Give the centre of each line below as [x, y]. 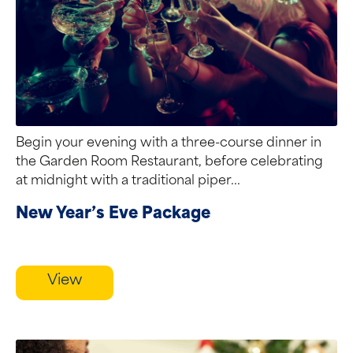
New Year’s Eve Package [113, 214]
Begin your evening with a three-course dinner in [169, 143]
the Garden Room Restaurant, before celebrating [169, 162]
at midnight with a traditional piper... [128, 181]
